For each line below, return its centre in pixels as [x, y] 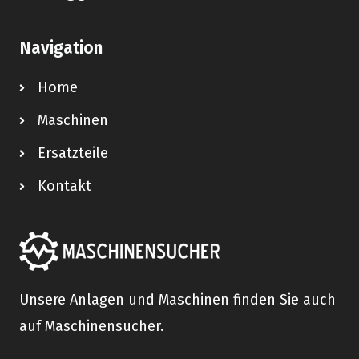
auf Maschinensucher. [92, 326]
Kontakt [64, 186]
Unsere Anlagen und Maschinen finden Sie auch [177, 299]
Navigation [61, 48]
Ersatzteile [73, 153]
